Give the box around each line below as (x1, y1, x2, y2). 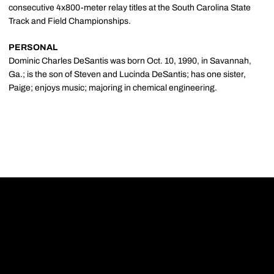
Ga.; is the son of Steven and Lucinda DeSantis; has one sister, (9, 70, 246, 79)
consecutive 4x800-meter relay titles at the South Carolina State (9, 3, 251, 12)
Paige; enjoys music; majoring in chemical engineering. (9, 83, 217, 92)
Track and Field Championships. (9, 17, 131, 26)
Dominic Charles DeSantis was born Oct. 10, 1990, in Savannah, (9, 56, 251, 65)
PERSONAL (9, 43, 57, 52)
